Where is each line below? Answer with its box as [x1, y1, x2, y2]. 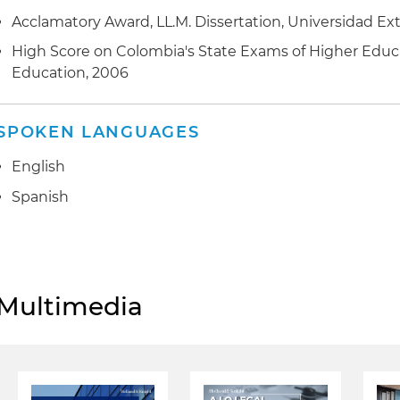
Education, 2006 [12, 64, 129, 82]
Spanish [12, 187, 70, 205]
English [12, 158, 66, 176]
